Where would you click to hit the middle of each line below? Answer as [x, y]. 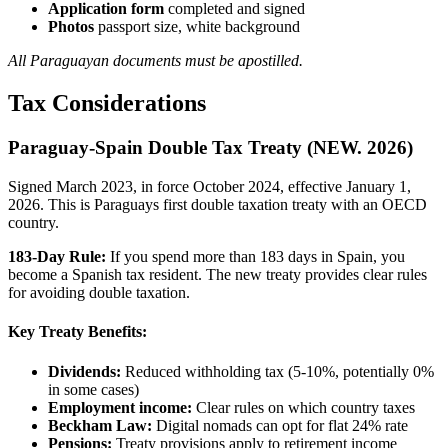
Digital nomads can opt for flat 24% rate [280, 425]
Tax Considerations [107, 103]
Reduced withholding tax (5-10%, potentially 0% [277, 371]
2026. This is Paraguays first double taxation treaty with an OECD [217, 204]
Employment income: [120, 407]
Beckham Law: [100, 425]
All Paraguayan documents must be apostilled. [155, 61]
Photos [71, 27]
